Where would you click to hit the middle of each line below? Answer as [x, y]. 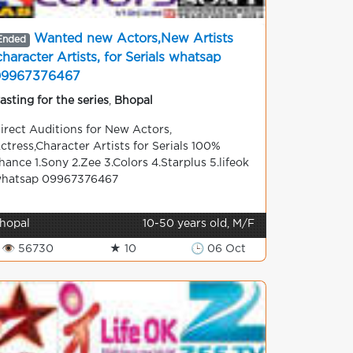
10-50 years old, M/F [199, 224]
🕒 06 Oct [218, 249]
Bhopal [134, 101]
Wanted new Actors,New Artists [133, 39]
